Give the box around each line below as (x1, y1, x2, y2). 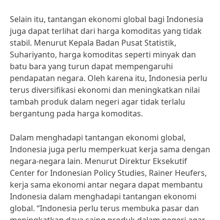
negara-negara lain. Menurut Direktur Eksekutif (10, 156, 187, 166)
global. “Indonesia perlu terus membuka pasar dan (10, 203, 199, 214)
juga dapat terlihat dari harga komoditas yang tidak (10, 26, 202, 36)
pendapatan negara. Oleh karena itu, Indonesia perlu (10, 73, 207, 83)
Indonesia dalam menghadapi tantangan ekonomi (10, 191, 196, 202)
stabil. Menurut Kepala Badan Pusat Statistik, (10, 37, 176, 48)
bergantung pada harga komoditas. (10, 108, 143, 119)
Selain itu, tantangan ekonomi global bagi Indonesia (10, 14, 203, 25)
